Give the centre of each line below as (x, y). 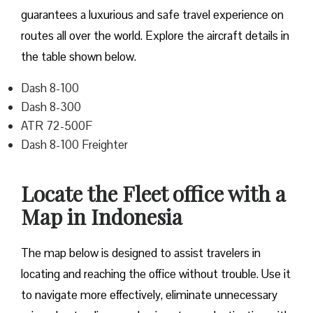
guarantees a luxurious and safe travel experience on (152, 15)
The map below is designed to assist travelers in (141, 253)
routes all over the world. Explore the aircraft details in (155, 36)
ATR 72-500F (57, 126)
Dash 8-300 (51, 107)
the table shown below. (79, 57)
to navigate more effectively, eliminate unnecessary (149, 295)
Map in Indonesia (104, 217)
